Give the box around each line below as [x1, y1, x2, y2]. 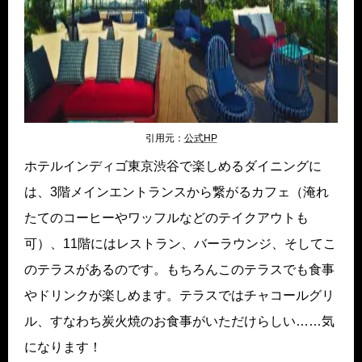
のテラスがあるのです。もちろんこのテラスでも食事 [24, 263, 335, 277]
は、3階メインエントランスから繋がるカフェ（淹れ [24, 185, 329, 200]
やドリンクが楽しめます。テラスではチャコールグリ [24, 288, 335, 303]
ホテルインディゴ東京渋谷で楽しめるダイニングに [24, 159, 322, 174]
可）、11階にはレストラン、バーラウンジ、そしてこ [24, 237, 336, 251]
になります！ [24, 340, 102, 355]
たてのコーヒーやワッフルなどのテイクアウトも [24, 211, 309, 225]
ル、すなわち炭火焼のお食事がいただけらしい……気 [24, 314, 335, 329]
